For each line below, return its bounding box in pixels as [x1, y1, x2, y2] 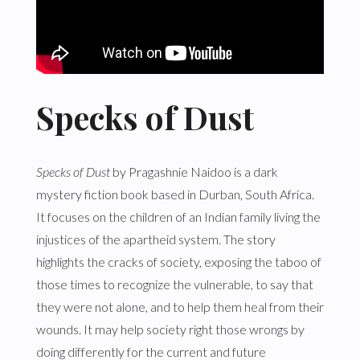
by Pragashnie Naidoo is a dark [109, 163, 278, 179]
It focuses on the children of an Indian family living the [35, 208, 321, 224]
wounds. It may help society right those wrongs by [35, 321, 305, 337]
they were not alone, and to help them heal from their [35, 298, 324, 314]
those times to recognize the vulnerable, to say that [35, 276, 313, 292]
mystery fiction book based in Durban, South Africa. [35, 186, 314, 202]
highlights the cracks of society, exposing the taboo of [35, 253, 321, 269]
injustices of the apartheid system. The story [35, 231, 276, 247]
